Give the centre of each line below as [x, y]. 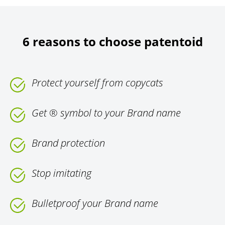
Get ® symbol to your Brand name [106, 113]
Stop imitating [62, 173]
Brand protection [68, 143]
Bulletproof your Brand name [95, 203]
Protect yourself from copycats [97, 83]
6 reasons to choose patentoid [113, 42]
